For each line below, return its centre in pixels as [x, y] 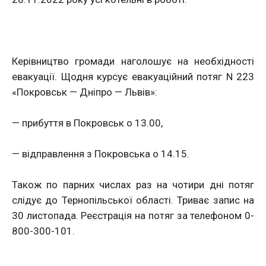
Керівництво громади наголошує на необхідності [133, 61]
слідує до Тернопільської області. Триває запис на [133, 200]
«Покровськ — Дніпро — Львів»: [85, 92]
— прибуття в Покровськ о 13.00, [87, 123]
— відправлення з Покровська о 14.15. [101, 154]
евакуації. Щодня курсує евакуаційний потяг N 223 [133, 77]
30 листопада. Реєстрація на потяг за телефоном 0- [133, 216]
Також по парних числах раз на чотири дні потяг [133, 185]
